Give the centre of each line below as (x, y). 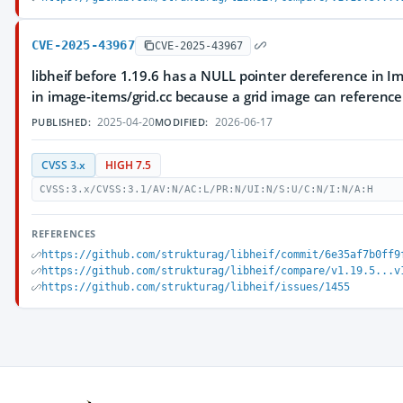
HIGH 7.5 (128, 165)
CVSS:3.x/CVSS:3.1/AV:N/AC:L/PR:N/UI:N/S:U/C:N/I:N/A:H (206, 189)
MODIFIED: (182, 122)
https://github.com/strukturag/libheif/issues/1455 (196, 287)
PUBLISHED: (61, 122)
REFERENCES (64, 233)
